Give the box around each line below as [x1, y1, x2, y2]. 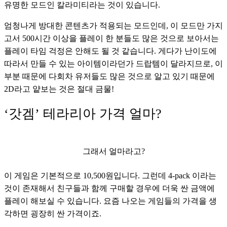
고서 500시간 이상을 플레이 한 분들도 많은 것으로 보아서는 [4, 33, 219, 43]
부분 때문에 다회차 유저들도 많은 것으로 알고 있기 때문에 [4, 71, 215, 81]
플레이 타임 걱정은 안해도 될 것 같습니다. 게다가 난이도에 [4, 46, 217, 55]
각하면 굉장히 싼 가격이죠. [4, 209, 103, 218]
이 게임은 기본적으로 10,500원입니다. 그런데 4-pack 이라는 [4, 171, 216, 180]
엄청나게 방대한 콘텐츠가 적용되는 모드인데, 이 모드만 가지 [4, 21, 223, 30]
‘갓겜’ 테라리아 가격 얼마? [4, 106, 162, 121]
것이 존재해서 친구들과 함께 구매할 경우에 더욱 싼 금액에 [4, 183, 215, 193]
